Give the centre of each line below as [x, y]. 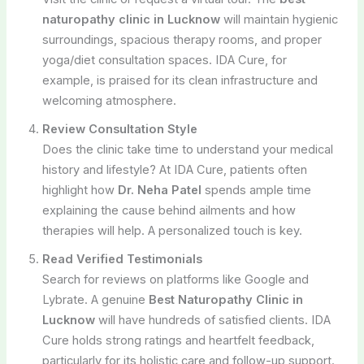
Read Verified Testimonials [122, 259]
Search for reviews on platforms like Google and [175, 279]
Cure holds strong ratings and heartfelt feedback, [178, 340]
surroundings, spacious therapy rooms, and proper [182, 39]
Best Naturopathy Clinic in [225, 299]
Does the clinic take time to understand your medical [187, 149]
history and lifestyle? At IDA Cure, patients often [174, 169]
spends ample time [256, 190]
